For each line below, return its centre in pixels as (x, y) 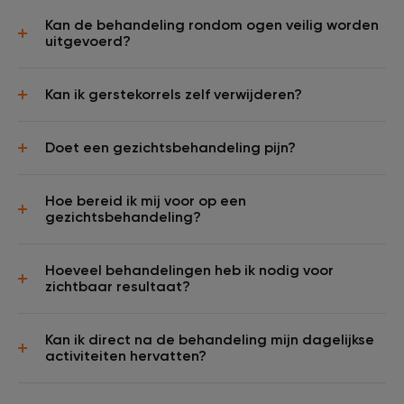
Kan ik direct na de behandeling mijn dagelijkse (210, 339)
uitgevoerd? (88, 41)
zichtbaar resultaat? (118, 286)
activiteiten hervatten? (126, 355)
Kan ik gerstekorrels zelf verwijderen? (174, 94)
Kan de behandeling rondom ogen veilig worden (212, 24)
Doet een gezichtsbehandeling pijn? (170, 147)
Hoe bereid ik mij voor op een (146, 200)
